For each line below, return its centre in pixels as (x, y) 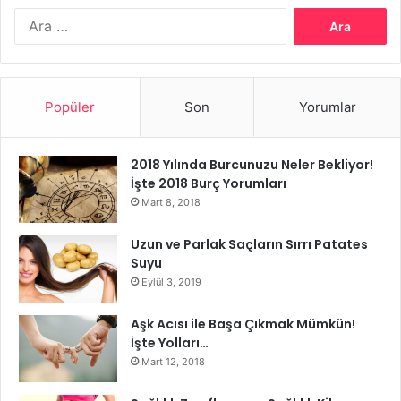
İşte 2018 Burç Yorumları (209, 183)
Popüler (70, 107)
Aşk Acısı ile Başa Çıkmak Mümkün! (243, 324)
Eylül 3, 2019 (171, 282)
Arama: (304, 16)
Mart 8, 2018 (171, 202)
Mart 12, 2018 (173, 361)
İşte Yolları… (170, 342)
